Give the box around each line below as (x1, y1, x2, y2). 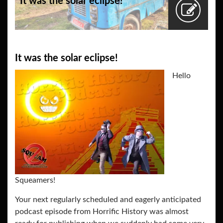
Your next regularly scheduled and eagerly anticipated (15, 196, 201, 204)
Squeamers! (15, 176, 55, 185)
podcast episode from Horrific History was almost (15, 208, 189, 216)
